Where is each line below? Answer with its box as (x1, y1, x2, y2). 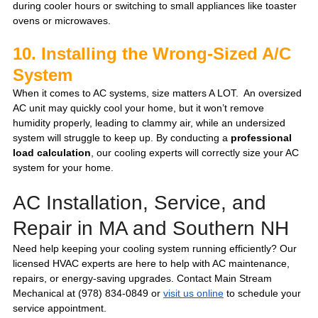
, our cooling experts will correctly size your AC (91, 147, 302, 159)
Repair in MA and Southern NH (13, 217, 295, 240)
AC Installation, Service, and (13, 192, 272, 214)
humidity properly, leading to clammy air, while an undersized (13, 117, 288, 129)
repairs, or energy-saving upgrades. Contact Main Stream (13, 273, 275, 285)
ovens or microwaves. (13, 15, 111, 27)
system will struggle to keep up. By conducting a (13, 132, 231, 144)
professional (231, 132, 295, 144)
